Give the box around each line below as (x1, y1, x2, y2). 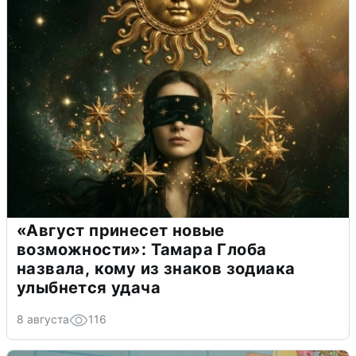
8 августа (17, 312, 69, 327)
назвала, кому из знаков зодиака (17, 259, 296, 279)
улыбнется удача (17, 278, 161, 298)
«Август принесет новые (17, 221, 225, 241)
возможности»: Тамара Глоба (17, 240, 267, 260)
